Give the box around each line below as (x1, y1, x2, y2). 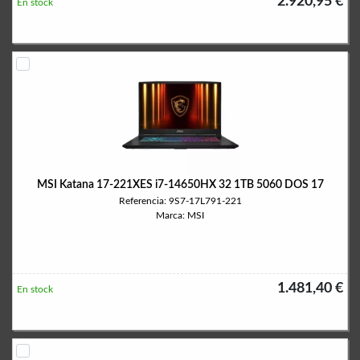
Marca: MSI (156, 211, 204, 220)
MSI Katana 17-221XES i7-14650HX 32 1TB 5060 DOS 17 (36, 179, 324, 190)
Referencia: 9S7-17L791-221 (118, 196, 242, 206)
